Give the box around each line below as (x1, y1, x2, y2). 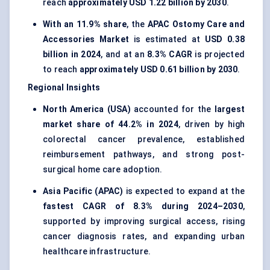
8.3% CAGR (147, 49, 193, 60)
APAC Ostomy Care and (147, 19, 245, 30)
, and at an (101, 49, 148, 60)
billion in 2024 (43, 49, 101, 60)
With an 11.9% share (43, 19, 127, 30)
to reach (43, 64, 80, 75)
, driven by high (178, 119, 245, 130)
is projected (192, 49, 245, 60)
